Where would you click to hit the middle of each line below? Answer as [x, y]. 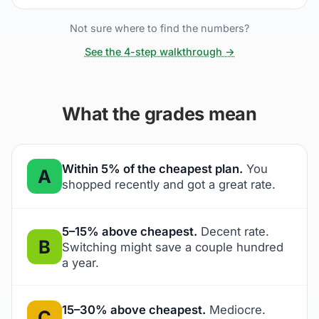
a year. [80, 262]
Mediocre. [235, 310]
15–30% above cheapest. [134, 310]
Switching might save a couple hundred [172, 247]
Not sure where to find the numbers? [159, 28]
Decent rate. [233, 231]
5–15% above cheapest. [129, 231]
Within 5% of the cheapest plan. [152, 168]
